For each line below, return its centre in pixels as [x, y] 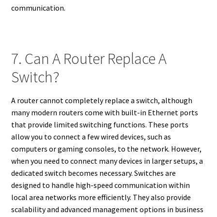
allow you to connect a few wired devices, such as [91, 137]
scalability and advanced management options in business [107, 209]
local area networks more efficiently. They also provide [101, 197]
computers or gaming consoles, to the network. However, [106, 149]
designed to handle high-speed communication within [100, 185]
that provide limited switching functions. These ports [100, 125]
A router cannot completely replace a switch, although [101, 101]
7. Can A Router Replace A [89, 59]
